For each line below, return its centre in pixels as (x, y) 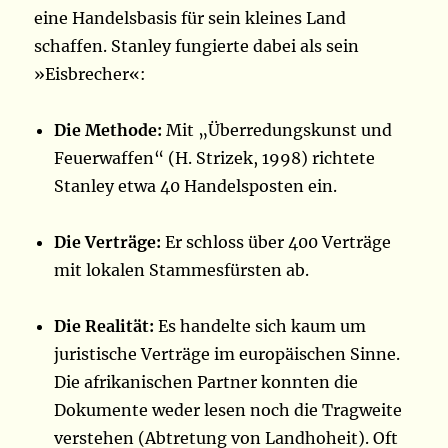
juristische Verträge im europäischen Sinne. (227, 354)
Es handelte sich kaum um (260, 326)
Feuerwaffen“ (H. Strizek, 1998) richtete (215, 158)
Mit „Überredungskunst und (277, 130)
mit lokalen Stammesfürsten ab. (182, 270)
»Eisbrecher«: (90, 74)
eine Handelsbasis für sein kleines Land (190, 18)
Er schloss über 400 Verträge (276, 242)
